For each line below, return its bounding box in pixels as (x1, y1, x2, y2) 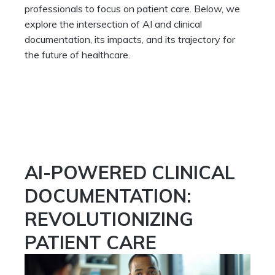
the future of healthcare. (25, 48, 130, 61)
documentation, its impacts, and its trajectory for (25, 33, 235, 46)
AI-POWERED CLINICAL (25, 161, 235, 185)
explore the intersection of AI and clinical (25, 18, 202, 31)
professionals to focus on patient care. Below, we (25, 2, 240, 15)
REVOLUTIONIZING (25, 207, 193, 231)
